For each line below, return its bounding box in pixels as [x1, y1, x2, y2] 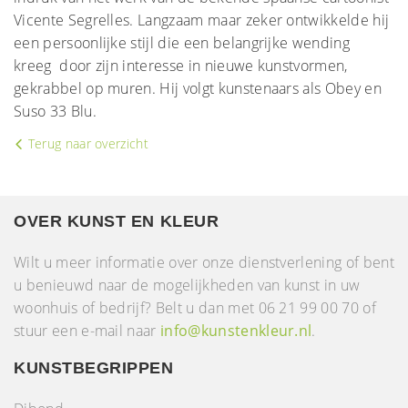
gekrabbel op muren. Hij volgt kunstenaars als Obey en [14, 78, 382, 98]
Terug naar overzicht [24, 135, 149, 152]
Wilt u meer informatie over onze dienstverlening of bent [14, 252, 394, 272]
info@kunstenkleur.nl [160, 321, 312, 341]
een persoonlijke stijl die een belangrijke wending [14, 33, 351, 53]
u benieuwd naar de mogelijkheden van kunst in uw [14, 275, 361, 295]
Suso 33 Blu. [14, 101, 101, 121]
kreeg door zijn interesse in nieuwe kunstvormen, [14, 56, 348, 76]
